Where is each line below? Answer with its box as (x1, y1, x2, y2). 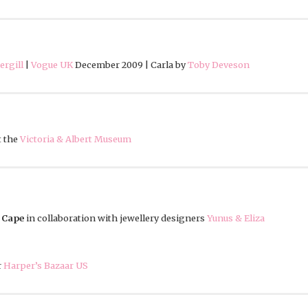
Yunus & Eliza (207, 212, 265, 224)
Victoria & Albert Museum (20, 133, 131, 145)
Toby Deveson (188, 59, 250, 71)
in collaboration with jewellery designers (24, 212, 207, 224)
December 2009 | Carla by (73, 59, 188, 71)
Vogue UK (31, 59, 73, 71)
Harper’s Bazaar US (3, 260, 88, 272)
